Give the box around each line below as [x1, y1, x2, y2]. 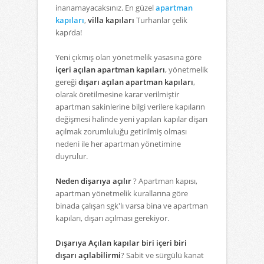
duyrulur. [55, 151, 88, 162]
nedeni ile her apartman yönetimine [55, 138, 181, 150]
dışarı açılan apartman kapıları [78, 77, 193, 88]
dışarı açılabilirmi [55, 250, 121, 261]
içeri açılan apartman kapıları [55, 64, 165, 75]
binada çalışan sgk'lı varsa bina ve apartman [55, 200, 208, 212]
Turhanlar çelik [134, 15, 187, 26]
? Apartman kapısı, [131, 176, 197, 187]
